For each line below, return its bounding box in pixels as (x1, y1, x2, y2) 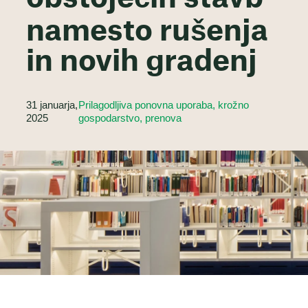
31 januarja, (25, 99, 78, 111)
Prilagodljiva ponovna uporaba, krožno (78, 99, 249, 111)
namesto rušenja (25, 17, 268, 47)
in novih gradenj (25, 47, 257, 77)
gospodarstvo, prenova (78, 112, 181, 124)
